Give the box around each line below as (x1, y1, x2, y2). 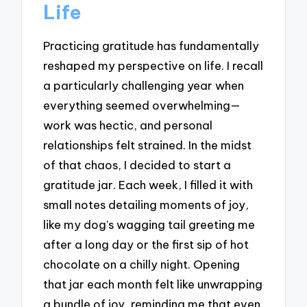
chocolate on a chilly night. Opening (43, 257, 241, 272)
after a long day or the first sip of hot (43, 237, 249, 252)
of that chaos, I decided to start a (43, 158, 232, 173)
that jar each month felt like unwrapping (43, 277, 263, 292)
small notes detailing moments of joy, (43, 197, 249, 212)
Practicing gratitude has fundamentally (43, 38, 260, 53)
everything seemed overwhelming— (43, 98, 241, 113)
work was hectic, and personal (43, 118, 213, 133)
